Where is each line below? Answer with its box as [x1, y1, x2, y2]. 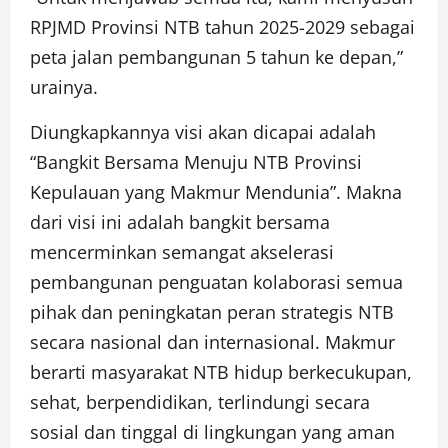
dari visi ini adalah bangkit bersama [30, 210, 330, 235]
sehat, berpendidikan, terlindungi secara [30, 390, 370, 415]
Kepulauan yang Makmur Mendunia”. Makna [30, 180, 402, 205]
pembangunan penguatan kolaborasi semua [30, 270, 403, 295]
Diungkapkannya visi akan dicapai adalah [30, 120, 376, 145]
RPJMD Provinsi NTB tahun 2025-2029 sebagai [30, 15, 415, 40]
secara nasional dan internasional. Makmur [30, 330, 395, 355]
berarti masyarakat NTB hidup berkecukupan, [30, 360, 412, 385]
